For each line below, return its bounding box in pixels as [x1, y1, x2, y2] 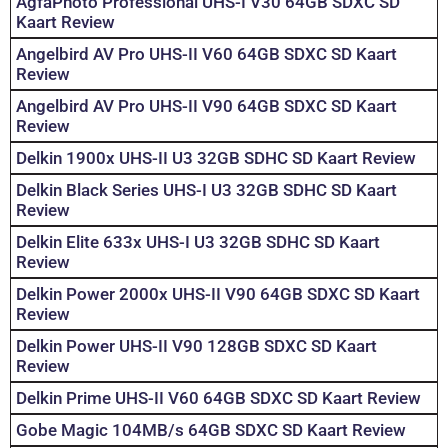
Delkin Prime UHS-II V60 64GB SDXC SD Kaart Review [16, 388, 421, 409]
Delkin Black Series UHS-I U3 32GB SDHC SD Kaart [16, 180, 397, 201]
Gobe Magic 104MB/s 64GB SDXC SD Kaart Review [16, 420, 406, 441]
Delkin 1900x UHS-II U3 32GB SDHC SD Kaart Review [16, 148, 416, 169]
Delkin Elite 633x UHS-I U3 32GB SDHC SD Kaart [16, 232, 380, 253]
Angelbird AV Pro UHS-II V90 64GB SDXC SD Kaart [16, 96, 397, 117]
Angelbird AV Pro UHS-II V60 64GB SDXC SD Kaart [16, 44, 397, 65]
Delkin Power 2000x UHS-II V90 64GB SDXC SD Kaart [16, 284, 420, 305]
